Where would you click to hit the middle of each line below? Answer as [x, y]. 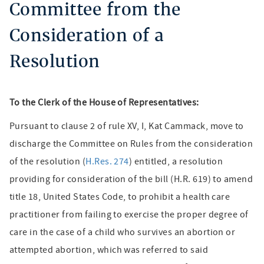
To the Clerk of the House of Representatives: [104, 103]
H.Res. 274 [107, 161]
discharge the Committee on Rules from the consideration [131, 144]
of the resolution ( [48, 161]
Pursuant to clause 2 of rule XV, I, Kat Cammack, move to [127, 126]
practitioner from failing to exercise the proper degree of [129, 214]
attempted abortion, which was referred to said [109, 250]
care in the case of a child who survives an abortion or [123, 232]
